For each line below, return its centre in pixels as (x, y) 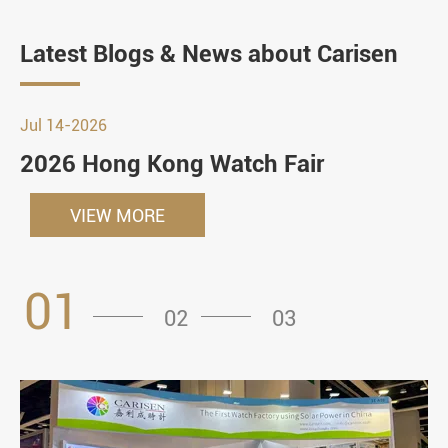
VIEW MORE (117, 215)
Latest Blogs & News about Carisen (209, 54)
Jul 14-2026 (63, 126)
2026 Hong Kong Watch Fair (172, 164)
